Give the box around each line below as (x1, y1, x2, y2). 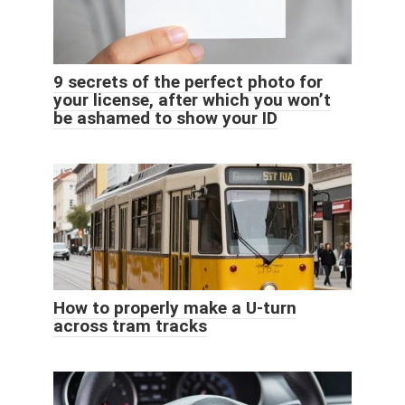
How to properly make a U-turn (53, 297, 297, 318)
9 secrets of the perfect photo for (53, 71, 323, 92)
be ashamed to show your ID (53, 107, 278, 128)
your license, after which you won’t (53, 89, 331, 110)
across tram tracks (53, 315, 207, 336)
